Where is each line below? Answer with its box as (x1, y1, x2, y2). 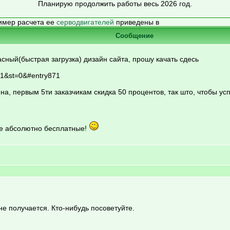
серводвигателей (56, 17, 114, 26)
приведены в (113, 17, 159, 26)
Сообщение (116, 31, 154, 40)
